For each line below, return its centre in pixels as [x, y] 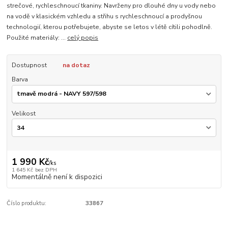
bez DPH [46, 169]
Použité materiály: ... [37, 37]
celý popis [83, 37]
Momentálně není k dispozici [57, 177]
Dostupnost [29, 65]
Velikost [23, 113]
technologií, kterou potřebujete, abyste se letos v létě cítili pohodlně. [110, 27]
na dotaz [76, 65]
